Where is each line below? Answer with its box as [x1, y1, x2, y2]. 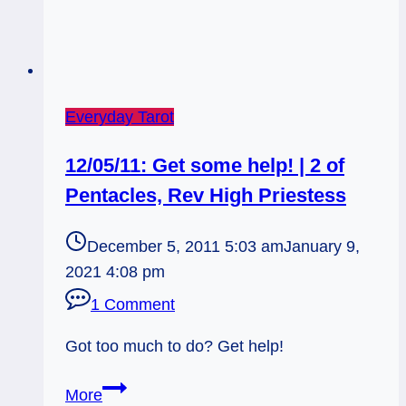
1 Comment [91, 295, 175, 314]
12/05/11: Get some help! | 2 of [65, 153, 344, 177]
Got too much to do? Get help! [65, 336, 284, 355]
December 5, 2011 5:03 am [87, 237, 284, 256]
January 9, [284, 237, 360, 256]
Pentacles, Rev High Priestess [65, 183, 346, 207]
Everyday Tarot [65, 108, 174, 127]
